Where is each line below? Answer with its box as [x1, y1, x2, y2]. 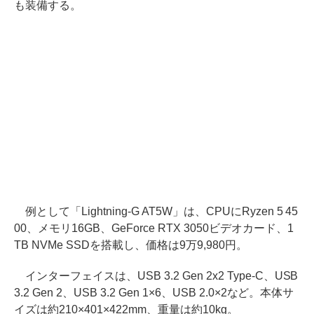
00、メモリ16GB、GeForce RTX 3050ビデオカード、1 [14, 221, 294, 234]
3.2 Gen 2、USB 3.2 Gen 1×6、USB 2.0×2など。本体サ [14, 286, 294, 299]
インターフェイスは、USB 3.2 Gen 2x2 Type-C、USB [14, 269, 299, 282]
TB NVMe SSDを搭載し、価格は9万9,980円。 [14, 238, 247, 251]
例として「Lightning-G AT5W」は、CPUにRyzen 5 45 [14, 205, 299, 217]
